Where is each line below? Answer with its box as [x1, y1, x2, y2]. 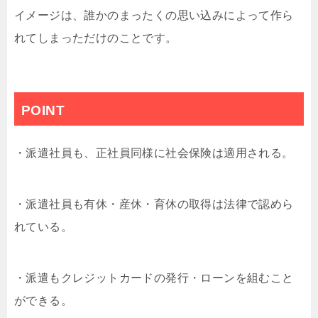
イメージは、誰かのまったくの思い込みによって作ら [14, 9, 294, 21]
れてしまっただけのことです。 [14, 32, 177, 44]
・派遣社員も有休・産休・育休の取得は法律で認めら [14, 198, 294, 210]
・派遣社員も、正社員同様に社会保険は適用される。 [14, 147, 294, 159]
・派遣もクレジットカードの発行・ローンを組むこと [14, 272, 294, 284]
